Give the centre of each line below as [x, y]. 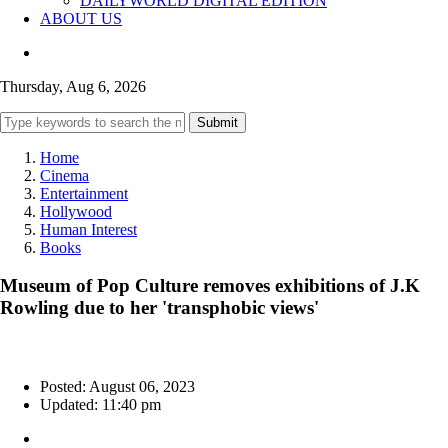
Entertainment [84, 193]
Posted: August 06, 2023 [117, 387]
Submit [217, 122]
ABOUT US [81, 18]
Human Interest [88, 229]
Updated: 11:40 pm [100, 405]
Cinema [64, 175]
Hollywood [76, 211]
